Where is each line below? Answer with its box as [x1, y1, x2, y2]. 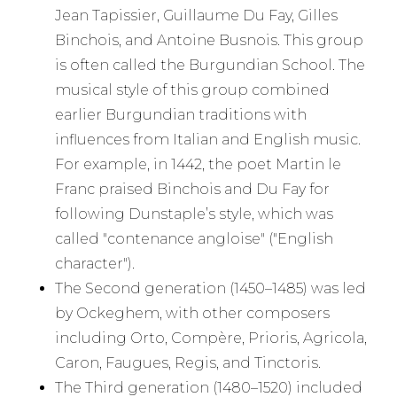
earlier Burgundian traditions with [55, 106, 307, 124]
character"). [55, 255, 136, 273]
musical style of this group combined [55, 82, 331, 99]
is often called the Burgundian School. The [55, 57, 366, 74]
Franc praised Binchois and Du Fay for [55, 181, 331, 198]
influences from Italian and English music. [55, 131, 362, 149]
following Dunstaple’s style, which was [55, 206, 334, 223]
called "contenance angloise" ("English [55, 230, 334, 248]
